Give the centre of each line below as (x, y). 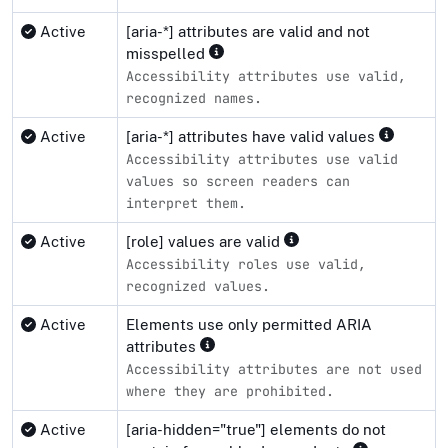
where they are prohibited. (230, 390)
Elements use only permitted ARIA (249, 324)
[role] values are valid (205, 241)
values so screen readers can (238, 180)
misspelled (167, 53)
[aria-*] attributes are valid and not (248, 31)
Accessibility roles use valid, (246, 263)
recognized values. (198, 285)
